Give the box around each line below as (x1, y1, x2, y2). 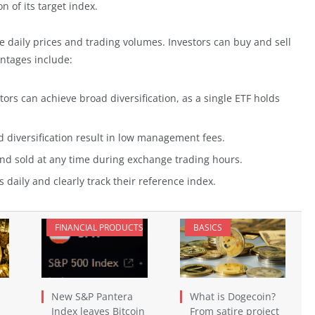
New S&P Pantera (51, 290, 133, 304)
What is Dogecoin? (189, 290, 276, 304)
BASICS (193, 221, 222, 233)
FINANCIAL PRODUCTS (55, 221, 143, 233)
